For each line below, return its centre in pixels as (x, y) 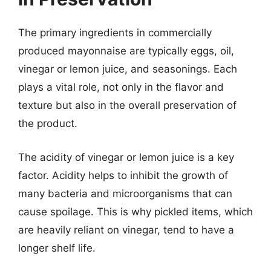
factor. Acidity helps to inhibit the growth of (123, 175)
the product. (48, 123)
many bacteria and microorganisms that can (125, 193)
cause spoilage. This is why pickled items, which (135, 211)
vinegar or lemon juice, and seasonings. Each (128, 69)
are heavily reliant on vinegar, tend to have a (126, 230)
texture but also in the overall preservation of (127, 105)
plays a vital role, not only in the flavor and (121, 87)
